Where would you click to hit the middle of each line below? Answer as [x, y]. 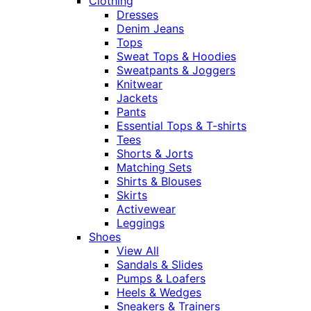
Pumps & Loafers [161, 279]
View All [138, 251]
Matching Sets [154, 168]
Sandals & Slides [160, 265]
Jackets [137, 98]
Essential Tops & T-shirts [182, 126]
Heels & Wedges [159, 293]
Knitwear [140, 84]
